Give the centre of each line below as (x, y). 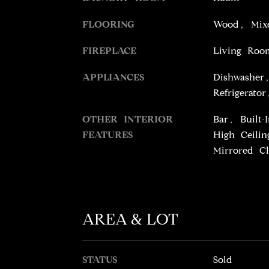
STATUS (100, 259)
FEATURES (107, 135)
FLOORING (108, 24)
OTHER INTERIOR (128, 119)
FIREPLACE (109, 51)
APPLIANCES (113, 77)
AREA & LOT (130, 219)
